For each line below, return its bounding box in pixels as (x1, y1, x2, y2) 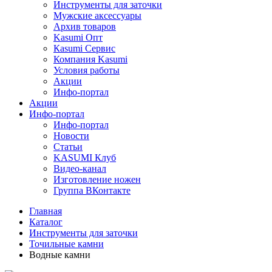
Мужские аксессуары (53, 10, 141, 21)
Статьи (53, 141, 83, 152)
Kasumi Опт (53, 32, 103, 42)
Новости (53, 130, 89, 141)
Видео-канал (53, 163, 106, 174)
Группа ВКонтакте (53, 185, 131, 195)
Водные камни (29, 249, 90, 260)
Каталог (29, 216, 63, 227)
